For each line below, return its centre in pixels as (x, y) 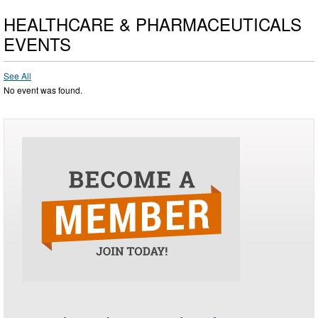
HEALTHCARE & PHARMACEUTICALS (153, 24)
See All (17, 76)
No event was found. (43, 90)
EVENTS (37, 44)
